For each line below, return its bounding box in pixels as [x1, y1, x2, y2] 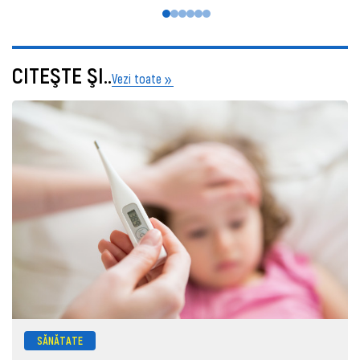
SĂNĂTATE [37, 333, 83, 348]
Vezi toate [112, 71, 162, 87]
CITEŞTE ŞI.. [12, 61, 112, 89]
